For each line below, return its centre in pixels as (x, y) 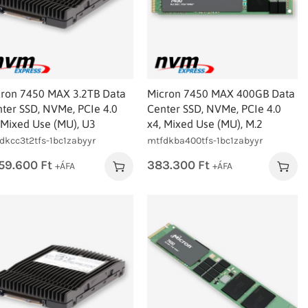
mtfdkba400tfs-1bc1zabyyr (205, 140)
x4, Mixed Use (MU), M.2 (205, 123)
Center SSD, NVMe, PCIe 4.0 (214, 108)
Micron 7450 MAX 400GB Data (221, 93)
